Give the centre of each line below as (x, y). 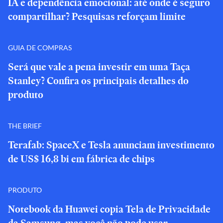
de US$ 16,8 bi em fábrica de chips (81, 159)
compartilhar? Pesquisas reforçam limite (97, 16)
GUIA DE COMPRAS (40, 47)
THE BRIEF (25, 125)
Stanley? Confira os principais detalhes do (98, 81)
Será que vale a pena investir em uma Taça (99, 67)
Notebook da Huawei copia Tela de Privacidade (109, 209)
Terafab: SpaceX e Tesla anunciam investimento (111, 145)
